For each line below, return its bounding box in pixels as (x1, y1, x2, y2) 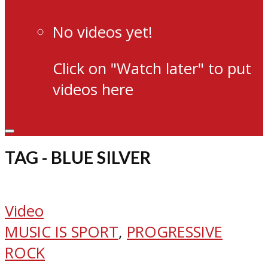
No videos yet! (53, 21, 153, 42)
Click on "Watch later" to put (53, 57, 251, 79)
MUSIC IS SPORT (5, 221, 118, 242)
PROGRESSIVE (127, 221, 223, 242)
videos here (53, 78, 133, 100)
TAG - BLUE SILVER (5, 147, 151, 168)
